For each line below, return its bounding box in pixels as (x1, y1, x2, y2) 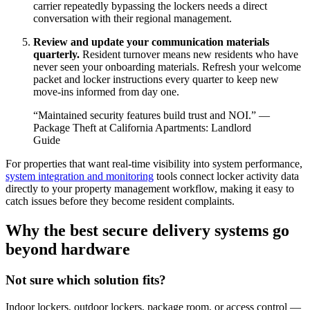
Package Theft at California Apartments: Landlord (33, 122, 251, 134)
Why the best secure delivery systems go (6, 221, 289, 240)
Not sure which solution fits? (6, 273, 166, 288)
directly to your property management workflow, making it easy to (6, 183, 294, 195)
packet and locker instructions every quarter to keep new (33, 73, 279, 86)
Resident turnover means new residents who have (80, 48, 298, 61)
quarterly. (33, 48, 80, 61)
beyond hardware (6, 240, 130, 259)
